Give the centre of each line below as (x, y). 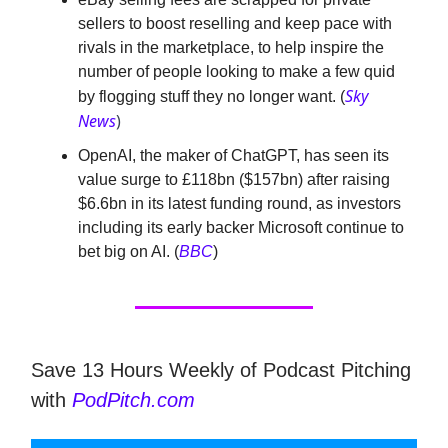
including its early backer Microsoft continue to (241, 228)
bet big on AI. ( (128, 252)
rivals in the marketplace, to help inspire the (231, 48)
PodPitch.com (133, 400)
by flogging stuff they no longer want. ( (211, 97)
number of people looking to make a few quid (236, 72)
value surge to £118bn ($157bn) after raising (234, 180)
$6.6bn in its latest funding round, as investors (239, 204)
